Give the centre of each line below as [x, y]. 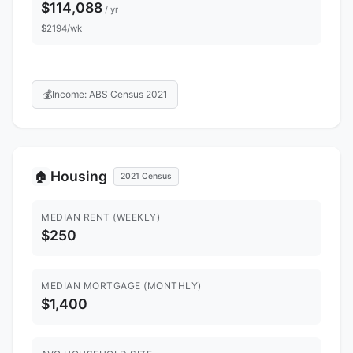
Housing [79, 176]
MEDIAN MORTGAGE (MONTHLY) [121, 285]
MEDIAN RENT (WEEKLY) [100, 217]
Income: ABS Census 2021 [110, 95]
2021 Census [146, 176]
